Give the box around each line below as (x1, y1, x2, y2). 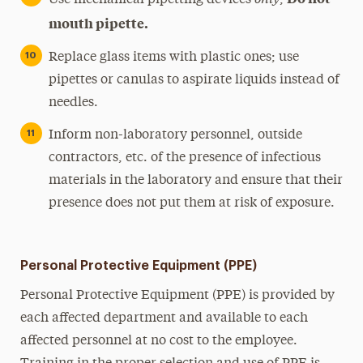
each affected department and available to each (19, 312, 308, 325)
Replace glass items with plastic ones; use (48, 51, 299, 64)
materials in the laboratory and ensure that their (48, 174, 343, 187)
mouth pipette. (48, 14, 148, 32)
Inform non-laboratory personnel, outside (48, 129, 302, 142)
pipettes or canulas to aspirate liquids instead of (48, 74, 340, 87)
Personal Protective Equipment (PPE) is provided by (19, 289, 335, 302)
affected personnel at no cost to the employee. (19, 335, 297, 348)
